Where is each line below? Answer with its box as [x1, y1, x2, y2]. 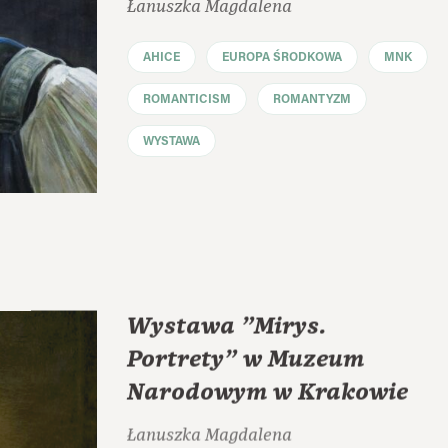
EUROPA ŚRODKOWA [222, 51, 342, 64]
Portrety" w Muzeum [127, 342, 364, 375]
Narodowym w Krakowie [127, 375, 408, 408]
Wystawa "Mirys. [127, 309, 326, 342]
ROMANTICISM [143, 93, 231, 106]
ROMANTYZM [273, 93, 351, 106]
